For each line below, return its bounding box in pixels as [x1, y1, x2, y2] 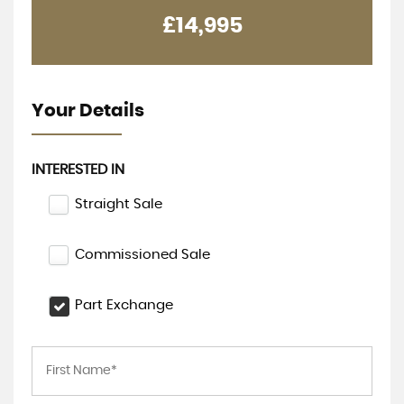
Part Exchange [75, 298, 173, 312]
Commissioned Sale [75, 247, 210, 262]
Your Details [32, 101, 144, 120]
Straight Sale [75, 197, 162, 211]
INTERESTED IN [32, 161, 124, 177]
